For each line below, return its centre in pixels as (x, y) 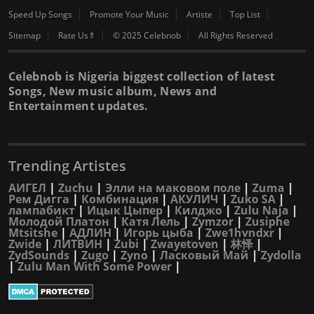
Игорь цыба (158, 233)
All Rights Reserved (235, 36)
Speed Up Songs (40, 15)
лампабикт (42, 211)
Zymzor (213, 222)
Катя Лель (151, 222)
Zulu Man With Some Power (95, 267)
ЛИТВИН (78, 244)
